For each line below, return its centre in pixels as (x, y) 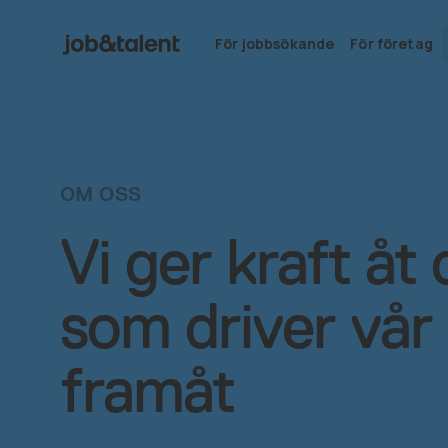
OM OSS (101, 194)
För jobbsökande (275, 43)
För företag (391, 43)
